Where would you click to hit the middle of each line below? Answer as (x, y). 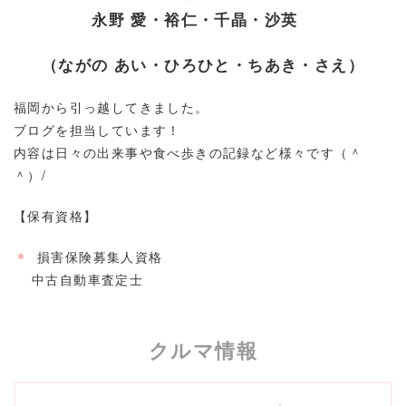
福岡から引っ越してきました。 (111, 107)
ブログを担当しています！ (97, 130)
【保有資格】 (56, 216)
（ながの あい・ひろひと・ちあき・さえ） (203, 65)
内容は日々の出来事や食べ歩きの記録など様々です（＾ (188, 153)
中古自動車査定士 (88, 280)
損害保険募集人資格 (100, 257)
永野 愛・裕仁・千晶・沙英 (203, 19)
